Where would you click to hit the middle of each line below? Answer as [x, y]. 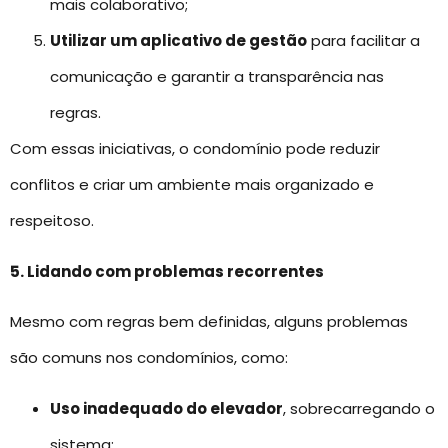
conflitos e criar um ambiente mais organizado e [192, 185]
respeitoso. [52, 221]
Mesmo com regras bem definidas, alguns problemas [209, 322]
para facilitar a [363, 41]
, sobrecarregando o [359, 408]
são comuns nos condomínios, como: [149, 358]
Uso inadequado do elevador [166, 408]
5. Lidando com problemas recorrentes [167, 271]
